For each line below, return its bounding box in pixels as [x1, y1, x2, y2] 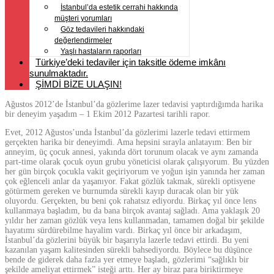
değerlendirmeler [54, 36, 112, 45]
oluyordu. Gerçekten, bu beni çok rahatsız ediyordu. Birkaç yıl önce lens [5, 196, 256, 206]
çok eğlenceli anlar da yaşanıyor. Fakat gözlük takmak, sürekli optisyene [5, 177, 255, 187]
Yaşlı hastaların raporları [61, 47, 141, 56]
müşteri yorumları [54, 14, 112, 23]
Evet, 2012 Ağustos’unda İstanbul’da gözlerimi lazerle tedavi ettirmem [5, 128, 250, 138]
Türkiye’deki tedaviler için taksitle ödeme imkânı [35, 57, 226, 68]
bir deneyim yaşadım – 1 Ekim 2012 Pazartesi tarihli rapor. [5, 109, 210, 119]
